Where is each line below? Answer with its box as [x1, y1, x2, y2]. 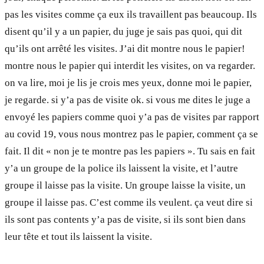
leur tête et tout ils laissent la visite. [5, 231, 152, 243]
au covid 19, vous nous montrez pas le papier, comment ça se [5, 128, 258, 140]
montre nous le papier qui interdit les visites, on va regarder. [5, 60, 255, 72]
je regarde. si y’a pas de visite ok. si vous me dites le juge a [5, 94, 250, 106]
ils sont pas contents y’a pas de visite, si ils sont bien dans [5, 214, 246, 226]
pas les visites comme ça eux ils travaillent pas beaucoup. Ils [5, 9, 257, 21]
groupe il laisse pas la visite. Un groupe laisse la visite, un [5, 180, 246, 192]
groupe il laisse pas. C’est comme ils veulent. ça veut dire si [5, 197, 253, 209]
